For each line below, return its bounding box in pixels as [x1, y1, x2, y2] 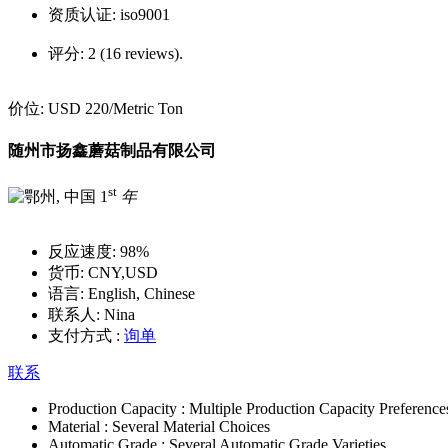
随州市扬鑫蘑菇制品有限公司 [8, 142, 216, 160]
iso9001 [120, 6, 170, 23]
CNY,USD [84, 263, 158, 281]
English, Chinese [84, 284, 195, 302]
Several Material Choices [112, 417, 270, 435]
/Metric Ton [109, 100, 183, 117]
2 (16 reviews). [88, 45, 183, 62]
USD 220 [48, 100, 109, 117]
